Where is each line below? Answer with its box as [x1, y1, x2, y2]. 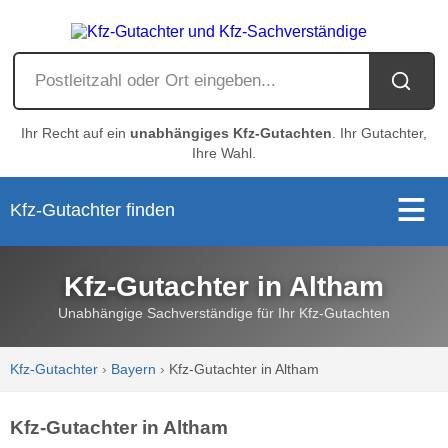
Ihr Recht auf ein [21, 124, 130, 141]
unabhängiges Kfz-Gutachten [130, 124, 332, 141]
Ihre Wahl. [192, 144, 256, 161]
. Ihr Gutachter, [332, 124, 427, 141]
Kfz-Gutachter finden [10, 199, 176, 220]
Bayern [111, 362, 157, 378]
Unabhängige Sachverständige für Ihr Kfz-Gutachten [58, 304, 390, 321]
